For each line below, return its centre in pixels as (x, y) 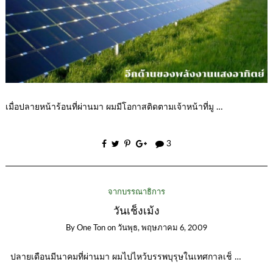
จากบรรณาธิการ (136, 192)
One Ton (91, 229)
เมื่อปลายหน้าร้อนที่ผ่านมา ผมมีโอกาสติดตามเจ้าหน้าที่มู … (114, 108)
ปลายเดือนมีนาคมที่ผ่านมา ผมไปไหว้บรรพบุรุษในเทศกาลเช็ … (123, 257)
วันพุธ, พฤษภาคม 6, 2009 (162, 229)
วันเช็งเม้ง (136, 211)
